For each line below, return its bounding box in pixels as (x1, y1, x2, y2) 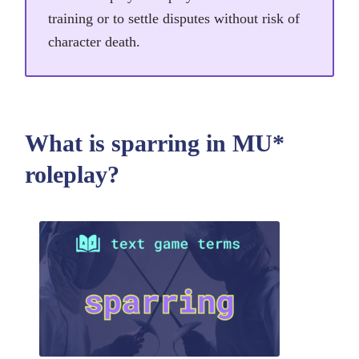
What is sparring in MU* (25, 130, 284, 157)
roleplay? (25, 161, 119, 188)
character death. (48, 34, 140, 50)
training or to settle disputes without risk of (48, 10, 300, 27)
